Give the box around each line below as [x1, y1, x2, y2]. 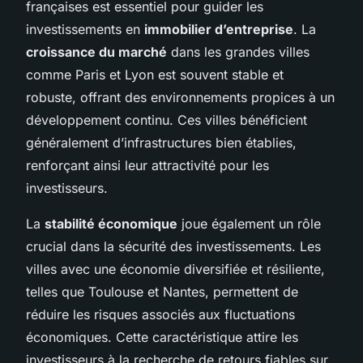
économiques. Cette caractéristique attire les [26, 328, 298, 345]
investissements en [26, 20, 144, 37]
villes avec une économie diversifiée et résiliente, [26, 260, 325, 277]
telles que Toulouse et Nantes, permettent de [26, 283, 298, 300]
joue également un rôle [177, 215, 321, 232]
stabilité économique [45, 215, 177, 232]
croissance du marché [26, 43, 167, 60]
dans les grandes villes [167, 43, 310, 60]
